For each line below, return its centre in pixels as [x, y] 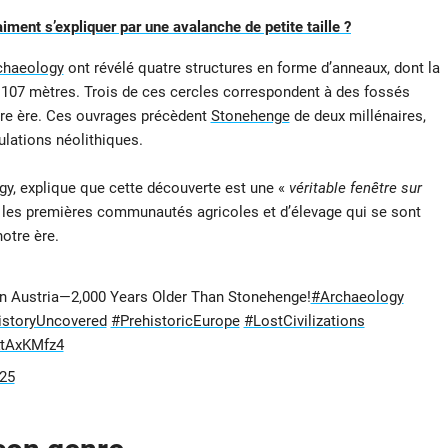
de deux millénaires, [357, 115]
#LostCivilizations [304, 321]
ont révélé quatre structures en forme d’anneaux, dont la [251, 67]
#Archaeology [357, 297]
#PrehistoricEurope [175, 321]
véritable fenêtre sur [355, 187]
